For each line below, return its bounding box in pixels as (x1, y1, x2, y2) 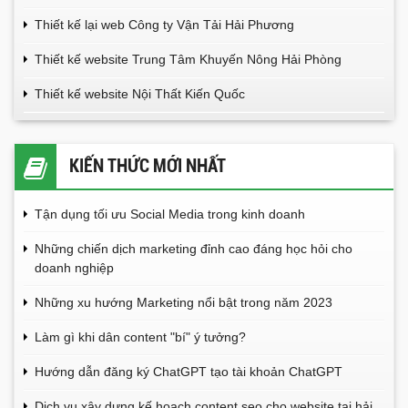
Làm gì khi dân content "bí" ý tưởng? (35, 329, 246, 344)
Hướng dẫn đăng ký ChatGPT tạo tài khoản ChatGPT (35, 363, 342, 379)
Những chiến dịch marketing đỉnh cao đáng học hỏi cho (35, 240, 352, 256)
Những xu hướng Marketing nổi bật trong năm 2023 (35, 294, 332, 310)
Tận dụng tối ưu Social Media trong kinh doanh (35, 206, 309, 221)
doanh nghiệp (35, 260, 114, 275)
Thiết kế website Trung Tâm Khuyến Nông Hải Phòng (35, 51, 342, 66)
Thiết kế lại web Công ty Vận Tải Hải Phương (35, 16, 294, 32)
